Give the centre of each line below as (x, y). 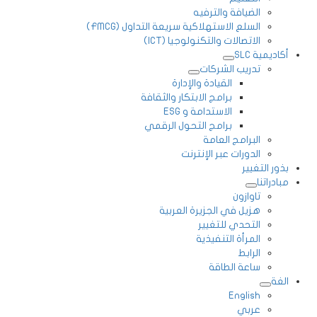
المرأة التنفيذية (228, 238)
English (244, 295)
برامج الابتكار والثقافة (186, 97)
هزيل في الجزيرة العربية (210, 210)
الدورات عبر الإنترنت (221, 154)
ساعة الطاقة (235, 267)
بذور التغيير (265, 168)
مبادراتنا (273, 182)
